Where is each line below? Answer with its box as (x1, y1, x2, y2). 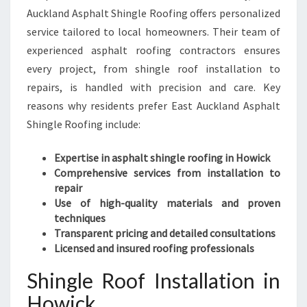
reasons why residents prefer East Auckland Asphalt (27, 99, 280, 112)
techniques (54, 211, 106, 225)
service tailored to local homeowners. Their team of (27, 25, 280, 38)
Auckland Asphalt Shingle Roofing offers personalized (27, 6, 280, 20)
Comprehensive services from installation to (54, 166, 280, 180)
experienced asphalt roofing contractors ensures (27, 43, 280, 57)
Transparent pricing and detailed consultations (54, 226, 275, 240)
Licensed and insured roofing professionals (54, 241, 254, 255)
